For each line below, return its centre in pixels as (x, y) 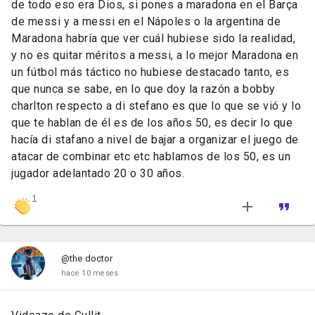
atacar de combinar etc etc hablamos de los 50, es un (151, 157)
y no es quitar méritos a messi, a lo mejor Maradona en (155, 56)
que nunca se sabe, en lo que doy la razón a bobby (143, 89)
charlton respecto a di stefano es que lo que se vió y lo (156, 106)
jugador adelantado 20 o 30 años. (98, 174)
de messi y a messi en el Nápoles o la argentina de (146, 22)
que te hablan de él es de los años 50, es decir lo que (152, 123)
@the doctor (87, 259)
